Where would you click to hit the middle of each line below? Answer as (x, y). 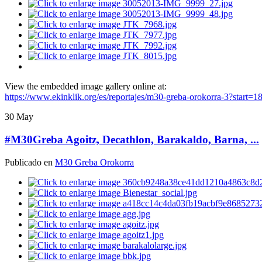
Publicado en (30, 162)
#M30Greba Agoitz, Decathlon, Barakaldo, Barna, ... (132, 140)
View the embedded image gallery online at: (86, 87)
